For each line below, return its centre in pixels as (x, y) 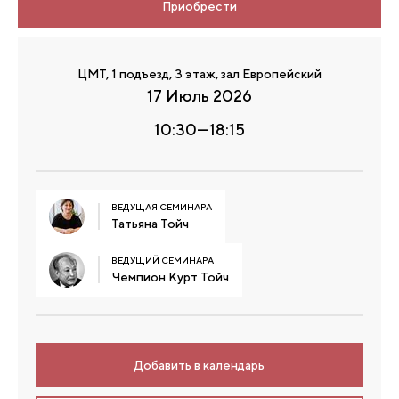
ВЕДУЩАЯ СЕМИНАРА (162, 206)
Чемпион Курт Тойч (170, 277)
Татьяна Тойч (150, 223)
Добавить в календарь (199, 365)
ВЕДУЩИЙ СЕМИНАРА (163, 260)
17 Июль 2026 (199, 96)
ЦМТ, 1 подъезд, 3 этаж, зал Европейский (199, 74)
